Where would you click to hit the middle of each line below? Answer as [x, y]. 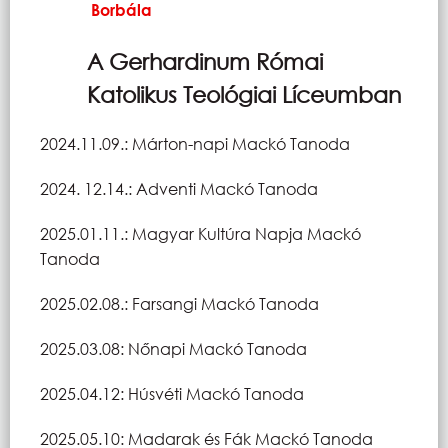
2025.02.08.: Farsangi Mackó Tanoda [179, 303]
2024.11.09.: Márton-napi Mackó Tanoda [195, 143]
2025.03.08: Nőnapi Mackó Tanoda [173, 348]
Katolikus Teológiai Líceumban [244, 94]
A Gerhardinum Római [205, 61]
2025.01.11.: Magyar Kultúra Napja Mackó [200, 233]
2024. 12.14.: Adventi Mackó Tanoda [179, 188]
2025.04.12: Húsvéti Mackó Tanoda [172, 393]
